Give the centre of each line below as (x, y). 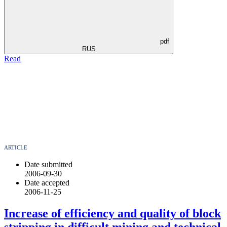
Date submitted (48, 164)
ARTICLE (16, 147)
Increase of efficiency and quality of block (112, 213)
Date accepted (47, 182)
